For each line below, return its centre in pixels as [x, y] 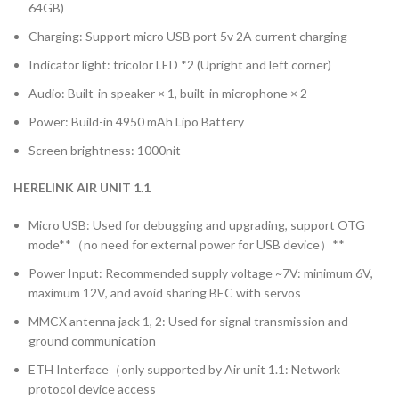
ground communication [92, 341]
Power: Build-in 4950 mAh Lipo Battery [136, 122]
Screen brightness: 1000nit [105, 151]
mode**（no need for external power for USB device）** [187, 245]
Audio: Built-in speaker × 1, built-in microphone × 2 [168, 94]
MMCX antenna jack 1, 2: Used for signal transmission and [188, 322]
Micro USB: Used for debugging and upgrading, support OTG [197, 225]
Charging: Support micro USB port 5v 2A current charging [188, 37]
